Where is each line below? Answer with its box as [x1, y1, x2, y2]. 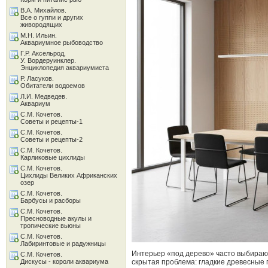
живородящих [20, 21, 62, 28]
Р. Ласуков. [20, 75, 54, 82]
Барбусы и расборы [20, 197, 81, 204]
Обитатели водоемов [20, 82, 85, 89]
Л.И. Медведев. [20, 93, 67, 100]
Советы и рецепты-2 [20, 136, 83, 143]
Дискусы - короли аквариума [20, 258, 108, 265]
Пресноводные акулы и [20, 215, 92, 222]
